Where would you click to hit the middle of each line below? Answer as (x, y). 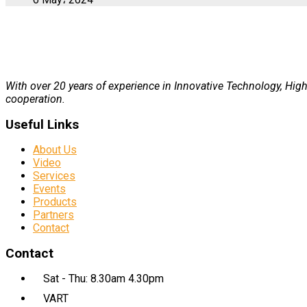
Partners (53, 214)
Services (54, 175)
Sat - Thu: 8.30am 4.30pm (103, 278)
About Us (55, 149)
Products (55, 201)
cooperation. (35, 99)
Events (49, 188)
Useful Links (42, 124)
